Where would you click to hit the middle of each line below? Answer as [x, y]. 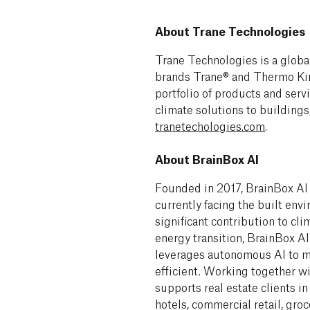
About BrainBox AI [207, 159]
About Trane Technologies [230, 31]
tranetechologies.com [210, 125]
